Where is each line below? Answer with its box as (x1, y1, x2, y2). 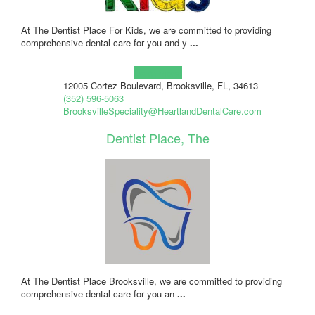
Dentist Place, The (105, 128, 210, 147)
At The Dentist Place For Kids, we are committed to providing (21, 22, 271, 37)
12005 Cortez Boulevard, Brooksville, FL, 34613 (63, 78, 258, 92)
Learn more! (133, 65, 182, 79)
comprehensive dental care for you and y (21, 35, 190, 49)
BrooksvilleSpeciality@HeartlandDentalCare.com (63, 103, 262, 117)
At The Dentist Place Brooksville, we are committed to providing (21, 274, 282, 288)
